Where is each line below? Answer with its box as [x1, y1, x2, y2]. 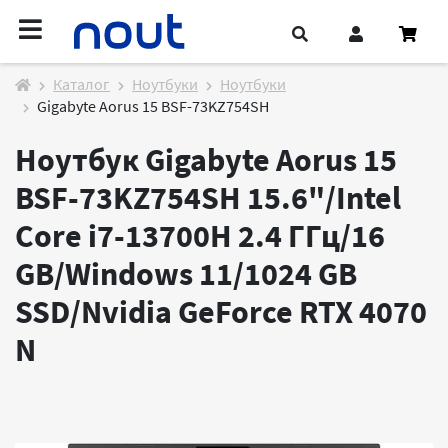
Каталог [53, 74, 110, 94]
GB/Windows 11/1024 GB [15, 254, 357, 294]
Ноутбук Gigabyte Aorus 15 [15, 140, 397, 180]
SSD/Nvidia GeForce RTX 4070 [15, 292, 427, 332]
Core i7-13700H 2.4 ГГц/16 [15, 216, 385, 256]
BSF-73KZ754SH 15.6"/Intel [15, 178, 401, 218]
